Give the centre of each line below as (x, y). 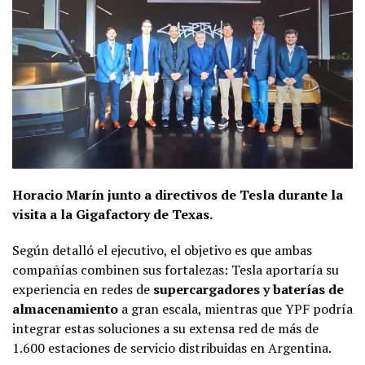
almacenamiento (65, 308)
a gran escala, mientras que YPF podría (235, 308)
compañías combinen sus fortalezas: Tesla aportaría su (176, 269)
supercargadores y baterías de (248, 289)
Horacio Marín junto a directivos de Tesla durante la (178, 194)
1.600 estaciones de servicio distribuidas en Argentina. (172, 347)
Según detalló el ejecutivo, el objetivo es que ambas (162, 250)
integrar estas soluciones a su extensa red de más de (165, 328)
